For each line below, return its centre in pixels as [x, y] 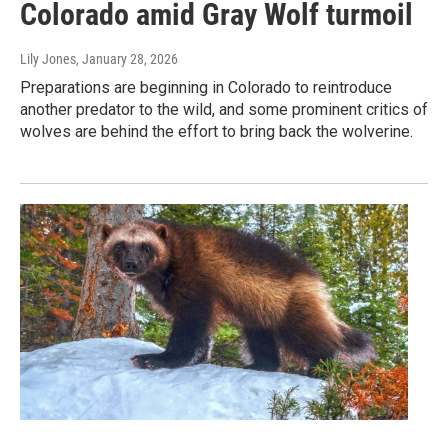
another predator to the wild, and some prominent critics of [224, 110]
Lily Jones [48, 59]
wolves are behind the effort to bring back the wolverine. [216, 132]
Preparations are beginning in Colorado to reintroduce [206, 88]
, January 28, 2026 [127, 59]
